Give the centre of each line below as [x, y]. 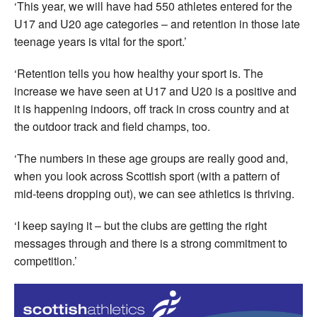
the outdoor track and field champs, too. [112, 126]
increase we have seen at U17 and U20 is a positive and [155, 91]
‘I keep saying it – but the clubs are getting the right [140, 225]
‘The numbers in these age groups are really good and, [151, 158]
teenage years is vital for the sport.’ [100, 41]
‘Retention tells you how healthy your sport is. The [139, 73]
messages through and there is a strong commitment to [151, 243]
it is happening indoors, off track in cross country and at [151, 108]
